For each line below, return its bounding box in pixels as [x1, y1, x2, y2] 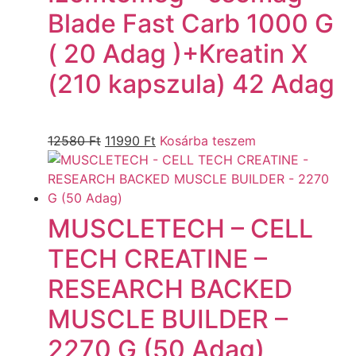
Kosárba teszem [160, 132, 256, 149]
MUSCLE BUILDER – [48, 303, 288, 335]
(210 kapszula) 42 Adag [48, 68, 335, 99]
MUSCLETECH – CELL [48, 212, 313, 244]
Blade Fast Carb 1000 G [48, 7, 334, 39]
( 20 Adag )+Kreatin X [48, 37, 308, 69]
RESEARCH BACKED [48, 273, 292, 304]
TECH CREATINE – [48, 242, 267, 274]
